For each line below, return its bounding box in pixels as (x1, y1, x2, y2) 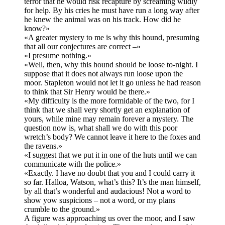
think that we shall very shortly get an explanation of (24, 105, 190, 115)
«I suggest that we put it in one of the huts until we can (24, 151, 197, 160)
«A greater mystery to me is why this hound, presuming (24, 33, 199, 42)
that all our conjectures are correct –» (24, 42, 141, 51)
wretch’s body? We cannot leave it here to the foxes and (24, 133, 200, 142)
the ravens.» (24, 142, 62, 151)
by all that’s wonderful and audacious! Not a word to (24, 187, 191, 196)
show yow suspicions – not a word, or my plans (24, 196, 175, 205)
